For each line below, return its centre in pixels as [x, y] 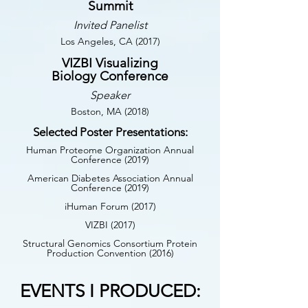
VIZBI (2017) [110, 225]
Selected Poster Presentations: [110, 132]
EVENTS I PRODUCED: [110, 291]
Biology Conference [110, 76]
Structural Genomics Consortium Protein [110, 243]
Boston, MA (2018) [110, 111]
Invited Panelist [110, 25]
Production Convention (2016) [110, 253]
